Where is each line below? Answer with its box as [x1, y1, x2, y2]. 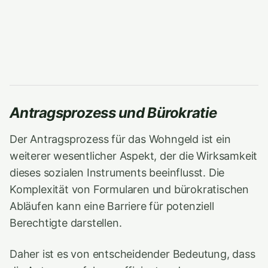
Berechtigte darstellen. [10, 217, 122, 229]
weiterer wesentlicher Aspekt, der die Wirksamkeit [10, 150, 258, 162]
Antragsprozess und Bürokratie [10, 104, 217, 121]
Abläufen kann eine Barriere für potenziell [10, 200, 214, 212]
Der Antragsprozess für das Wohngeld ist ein [10, 133, 231, 145]
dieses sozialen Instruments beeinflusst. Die [10, 166, 225, 179]
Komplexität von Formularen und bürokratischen [10, 183, 249, 196]
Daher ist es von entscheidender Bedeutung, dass [10, 248, 255, 260]
